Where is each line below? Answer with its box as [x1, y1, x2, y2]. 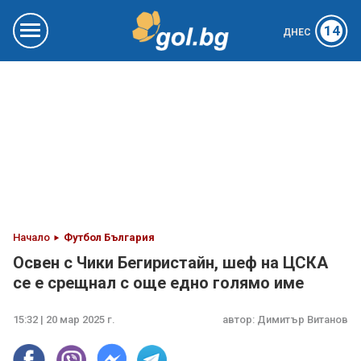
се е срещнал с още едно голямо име [13, 273, 304, 293]
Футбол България [64, 231, 155, 243]
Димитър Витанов [257, 313, 348, 326]
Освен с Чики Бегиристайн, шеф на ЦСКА [13, 253, 328, 272]
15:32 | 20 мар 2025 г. [13, 313, 115, 326]
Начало [13, 231, 50, 243]
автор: [222, 313, 257, 326]
